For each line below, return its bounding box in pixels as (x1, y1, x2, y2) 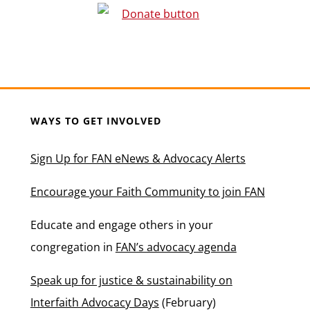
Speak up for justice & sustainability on (30, 272, 232, 288)
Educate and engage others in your (30, 217, 213, 232)
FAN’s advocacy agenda (115, 239, 237, 255)
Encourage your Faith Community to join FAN (30, 183, 265, 199)
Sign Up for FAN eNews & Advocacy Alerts (30, 150, 246, 166)
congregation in (30, 239, 116, 255)
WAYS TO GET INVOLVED (30, 113, 161, 127)
